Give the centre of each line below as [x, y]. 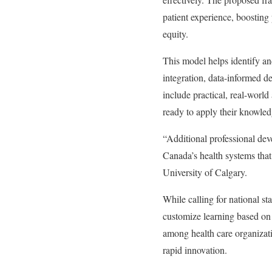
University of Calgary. [205, 172]
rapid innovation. [195, 250]
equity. [175, 34]
